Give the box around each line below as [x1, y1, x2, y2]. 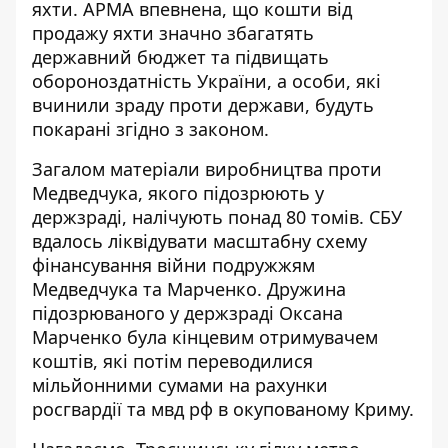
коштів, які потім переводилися [32, 349, 313, 373]
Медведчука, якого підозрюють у [32, 181, 324, 205]
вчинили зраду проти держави [32, 93, 305, 117]
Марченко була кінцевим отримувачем [32, 325, 378, 349]
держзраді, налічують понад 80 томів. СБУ [32, 205, 402, 229]
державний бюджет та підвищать [32, 45, 329, 69]
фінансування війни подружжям [32, 253, 315, 277]
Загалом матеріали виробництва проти [32, 157, 382, 181]
